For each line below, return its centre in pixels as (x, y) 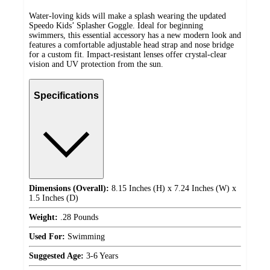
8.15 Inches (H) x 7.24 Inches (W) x (173, 189)
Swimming (85, 237)
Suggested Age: (56, 256)
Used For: (47, 237)
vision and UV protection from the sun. (96, 64)
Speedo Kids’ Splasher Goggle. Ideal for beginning (116, 26)
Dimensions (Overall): (69, 189)
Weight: (43, 218)
